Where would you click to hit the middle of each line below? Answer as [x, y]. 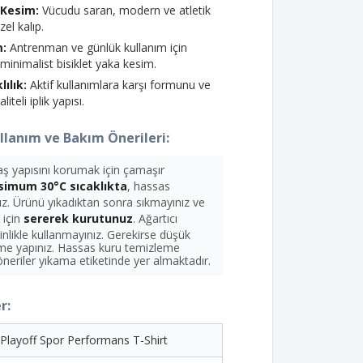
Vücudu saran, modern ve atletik [125, 11]
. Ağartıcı [156, 219]
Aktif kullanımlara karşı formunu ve [119, 85]
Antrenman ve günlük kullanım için [97, 48]
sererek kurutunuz [79, 219]
